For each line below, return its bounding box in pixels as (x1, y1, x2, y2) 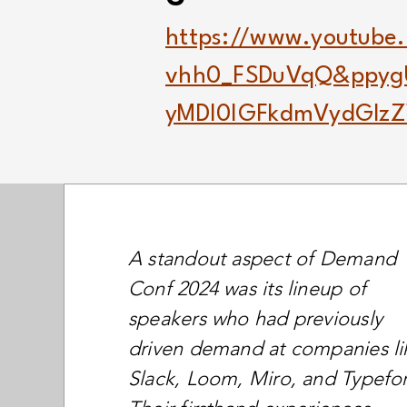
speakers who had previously (128, 306, 382, 331)
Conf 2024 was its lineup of (128, 276, 366, 301)
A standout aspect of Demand (128, 246, 396, 271)
